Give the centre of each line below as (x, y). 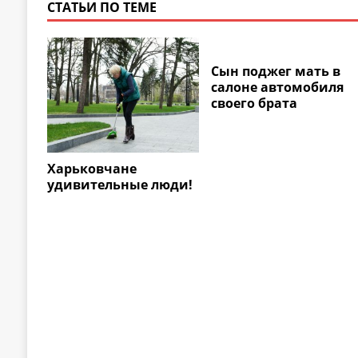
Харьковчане (91, 168)
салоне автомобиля (278, 88)
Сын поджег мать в (276, 72)
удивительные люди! (119, 184)
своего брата (255, 103)
